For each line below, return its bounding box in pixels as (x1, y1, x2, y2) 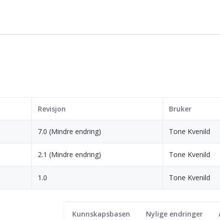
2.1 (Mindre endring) (38, 149, 101, 159)
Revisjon (38, 104, 66, 113)
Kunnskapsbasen (72, 209, 130, 219)
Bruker (169, 104, 192, 113)
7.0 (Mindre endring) (38, 126, 101, 136)
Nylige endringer (146, 209, 203, 219)
